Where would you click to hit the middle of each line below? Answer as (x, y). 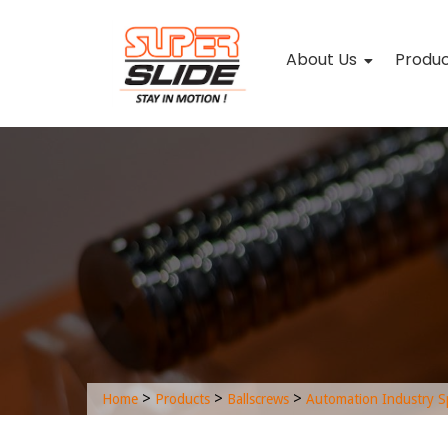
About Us (322, 59)
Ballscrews (258, 398)
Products (182, 398)
